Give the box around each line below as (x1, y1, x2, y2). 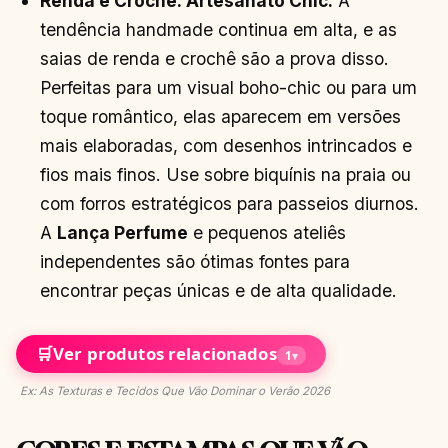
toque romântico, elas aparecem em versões (40, 105, 402, 127)
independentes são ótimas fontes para (40, 250, 351, 272)
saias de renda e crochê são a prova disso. (40, 47, 390, 69)
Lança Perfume (57, 221, 189, 243)
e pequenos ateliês (188, 221, 347, 243)
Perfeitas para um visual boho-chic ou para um (40, 76, 418, 98)
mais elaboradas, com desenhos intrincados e (40, 134, 413, 156)
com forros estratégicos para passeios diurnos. (40, 192, 420, 214)
